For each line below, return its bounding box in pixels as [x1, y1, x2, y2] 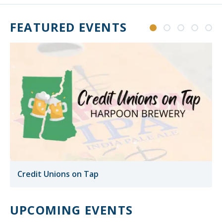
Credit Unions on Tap [17, 168, 99, 180]
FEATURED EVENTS [10, 19, 127, 35]
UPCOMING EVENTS [10, 202, 133, 218]
